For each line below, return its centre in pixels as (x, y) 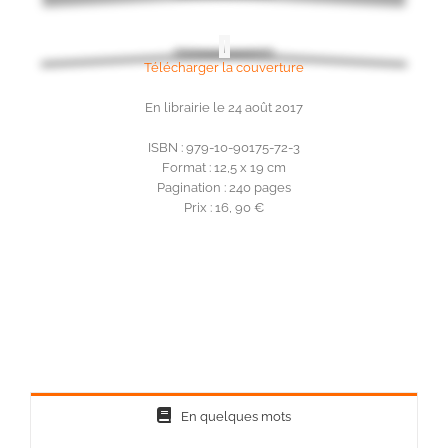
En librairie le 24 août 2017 (224, 108)
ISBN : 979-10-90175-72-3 (224, 148)
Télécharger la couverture (224, 68)
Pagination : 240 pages (224, 188)
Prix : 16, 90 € (224, 208)
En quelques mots (236, 417)
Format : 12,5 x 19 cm (224, 168)
